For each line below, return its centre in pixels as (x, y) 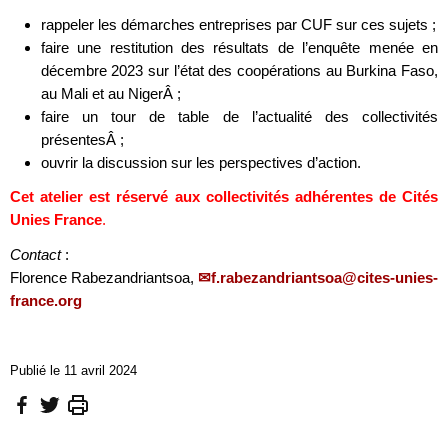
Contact (35, 254)
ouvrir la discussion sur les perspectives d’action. (200, 162)
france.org (46, 300)
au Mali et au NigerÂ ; (110, 93)
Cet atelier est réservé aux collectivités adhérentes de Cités (224, 197)
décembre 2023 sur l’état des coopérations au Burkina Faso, (239, 70)
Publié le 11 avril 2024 (73, 370)
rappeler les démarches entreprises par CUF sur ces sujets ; (238, 24)
